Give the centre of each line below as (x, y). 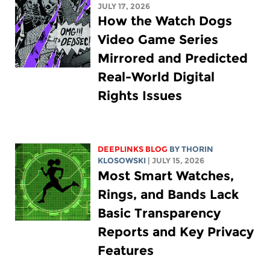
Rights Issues (140, 96)
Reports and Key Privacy (175, 232)
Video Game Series (158, 40)
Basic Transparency (159, 213)
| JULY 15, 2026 (176, 161)
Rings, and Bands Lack (168, 195)
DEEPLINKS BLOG (132, 149)
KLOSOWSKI (121, 161)
